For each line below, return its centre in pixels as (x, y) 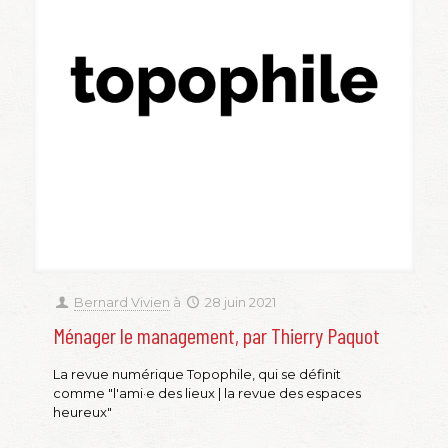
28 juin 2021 (241, 302)
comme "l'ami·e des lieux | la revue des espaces (207, 393)
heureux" (82, 412)
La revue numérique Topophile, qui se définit (197, 374)
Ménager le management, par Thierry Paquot (216, 335)
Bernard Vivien (122, 302)
